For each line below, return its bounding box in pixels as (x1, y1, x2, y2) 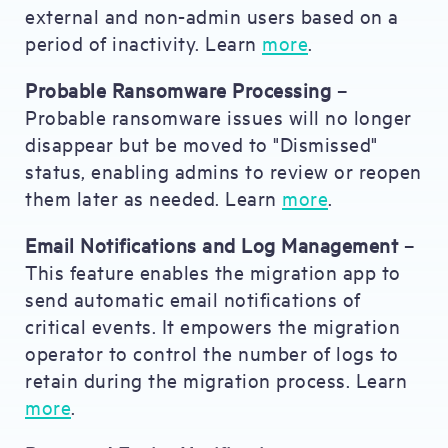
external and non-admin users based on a (25, 3, 399, 28)
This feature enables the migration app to (25, 259, 401, 284)
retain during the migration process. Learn (25, 367, 407, 392)
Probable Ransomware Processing (25, 77, 331, 102)
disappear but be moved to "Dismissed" (25, 131, 378, 156)
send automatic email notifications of (25, 286, 361, 311)
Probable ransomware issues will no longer (25, 104, 412, 129)
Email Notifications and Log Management (25, 232, 398, 257)
